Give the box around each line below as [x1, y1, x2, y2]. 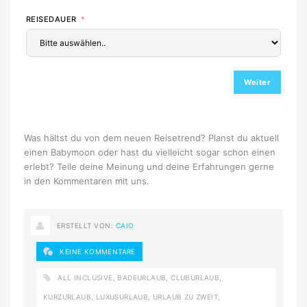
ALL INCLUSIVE [58, 273, 113, 282]
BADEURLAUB [117, 273, 167, 282]
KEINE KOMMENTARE [60, 247, 136, 256]
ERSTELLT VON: [57, 221, 116, 230]
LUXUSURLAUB [95, 293, 149, 302]
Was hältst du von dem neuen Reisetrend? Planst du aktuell [24, 132, 279, 144]
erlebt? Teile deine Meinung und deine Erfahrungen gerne [24, 161, 274, 173]
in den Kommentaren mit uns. [24, 175, 149, 187]
